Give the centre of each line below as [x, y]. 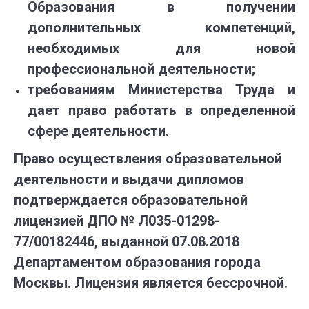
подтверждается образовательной [131, 200]
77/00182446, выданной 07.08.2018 [127, 242]
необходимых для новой [161, 49]
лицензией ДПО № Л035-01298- [117, 221]
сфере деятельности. [98, 131]
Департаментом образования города [137, 262]
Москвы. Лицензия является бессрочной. [151, 283]
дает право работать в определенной [161, 111]
